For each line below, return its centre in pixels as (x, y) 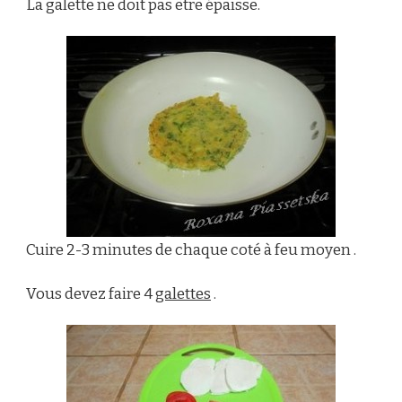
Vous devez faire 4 (91, 293)
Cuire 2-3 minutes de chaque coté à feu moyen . (191, 249)
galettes (183, 293)
